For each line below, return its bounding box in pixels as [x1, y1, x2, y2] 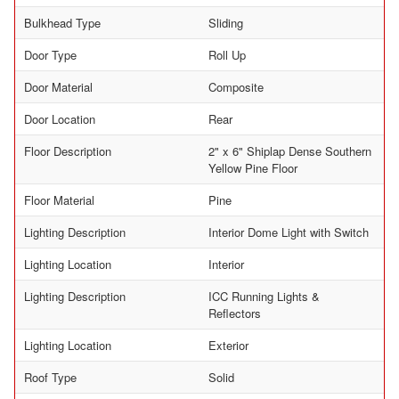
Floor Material [24, 191, 94, 209]
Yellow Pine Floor [208, 159, 297, 177]
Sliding [208, 14, 243, 32]
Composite [208, 78, 264, 96]
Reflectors [208, 305, 261, 322]
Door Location [24, 110, 95, 128]
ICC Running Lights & [208, 288, 320, 305]
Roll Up [208, 46, 246, 64]
